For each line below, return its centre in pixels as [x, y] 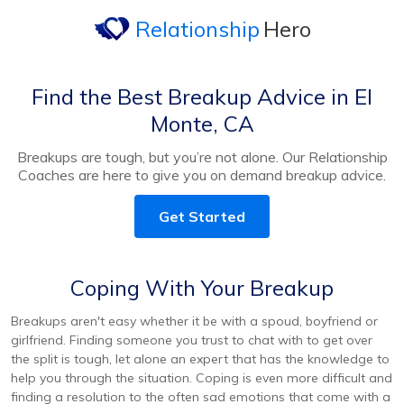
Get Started [202, 216]
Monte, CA [202, 124]
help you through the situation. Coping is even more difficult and [202, 378]
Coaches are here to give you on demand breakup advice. [202, 175]
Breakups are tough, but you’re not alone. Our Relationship [202, 157]
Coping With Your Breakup [202, 288]
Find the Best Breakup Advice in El [202, 96]
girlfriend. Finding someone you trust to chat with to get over [192, 340]
